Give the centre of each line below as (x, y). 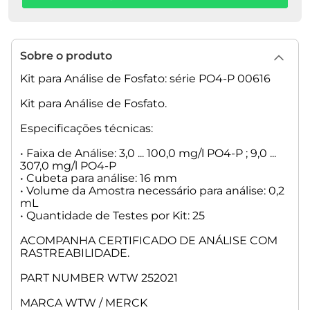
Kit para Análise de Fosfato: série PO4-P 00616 (145, 79)
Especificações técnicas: (86, 129)
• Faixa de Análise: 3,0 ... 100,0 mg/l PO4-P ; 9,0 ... (148, 154)
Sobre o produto (66, 56)
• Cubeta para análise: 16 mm (99, 179)
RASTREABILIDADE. (75, 253)
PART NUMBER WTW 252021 (99, 278)
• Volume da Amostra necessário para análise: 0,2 (152, 191)
